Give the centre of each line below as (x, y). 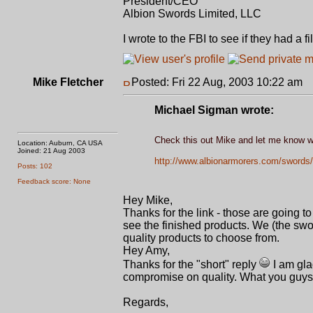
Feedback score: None (54, 181)
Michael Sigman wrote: (214, 110)
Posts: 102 (35, 166)
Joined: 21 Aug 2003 (51, 151)
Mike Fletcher (68, 82)
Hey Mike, (148, 200)
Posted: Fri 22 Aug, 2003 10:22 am (217, 82)
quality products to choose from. (201, 238)
